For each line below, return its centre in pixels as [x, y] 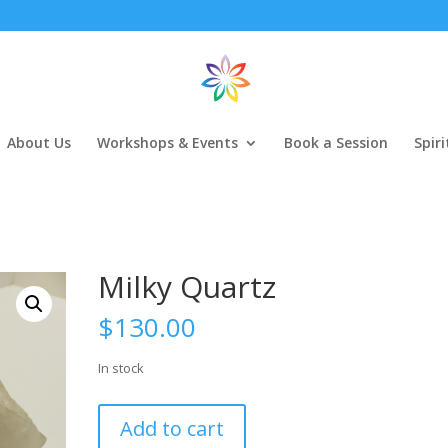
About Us [39, 142]
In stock [121, 368]
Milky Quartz [187, 286]
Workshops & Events [167, 142]
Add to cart [172, 428]
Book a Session [336, 142]
